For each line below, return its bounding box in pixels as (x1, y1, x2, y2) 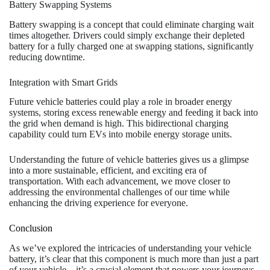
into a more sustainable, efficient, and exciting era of (9, 165, 207, 176)
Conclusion (9, 223, 52, 234)
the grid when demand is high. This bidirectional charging (9, 118, 228, 129)
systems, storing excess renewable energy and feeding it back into (9, 107, 258, 118)
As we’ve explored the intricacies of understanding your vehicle (9, 243, 251, 254)
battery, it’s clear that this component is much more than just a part (9, 254, 259, 265)
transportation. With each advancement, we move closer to (9, 176, 230, 187)
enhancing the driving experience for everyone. (9, 198, 188, 209)
